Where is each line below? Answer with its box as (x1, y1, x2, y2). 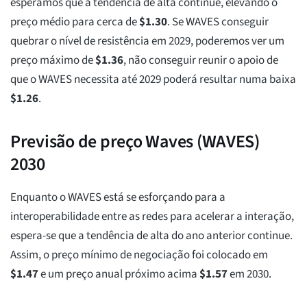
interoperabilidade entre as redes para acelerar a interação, (10, 208, 294, 225)
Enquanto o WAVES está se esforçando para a (10, 189, 225, 206)
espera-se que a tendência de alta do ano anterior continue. (10, 228, 293, 245)
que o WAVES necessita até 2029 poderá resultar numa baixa (10, 71, 296, 88)
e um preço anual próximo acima (38, 266, 199, 283)
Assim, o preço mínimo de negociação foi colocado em (10, 247, 268, 264)
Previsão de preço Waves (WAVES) (10, 129, 260, 155)
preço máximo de (10, 52, 95, 69)
